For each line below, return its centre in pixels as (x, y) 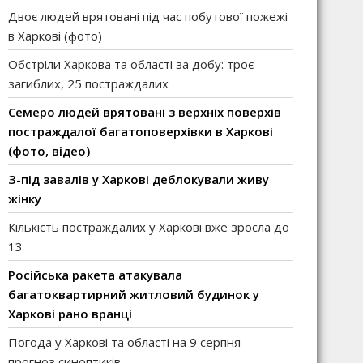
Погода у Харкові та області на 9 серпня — (132, 342)
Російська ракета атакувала (95, 275)
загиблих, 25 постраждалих (88, 83)
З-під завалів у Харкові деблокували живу (139, 179)
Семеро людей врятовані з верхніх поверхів (145, 112)
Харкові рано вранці (70, 314)
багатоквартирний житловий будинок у (134, 294)
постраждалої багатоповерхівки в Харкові (141, 131)
